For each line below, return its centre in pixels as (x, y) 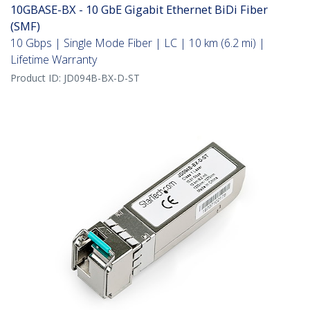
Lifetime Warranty (54, 60)
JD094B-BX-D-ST (102, 78)
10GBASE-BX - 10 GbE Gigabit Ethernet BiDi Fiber (139, 10)
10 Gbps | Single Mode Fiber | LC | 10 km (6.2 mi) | (138, 43)
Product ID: (37, 78)
